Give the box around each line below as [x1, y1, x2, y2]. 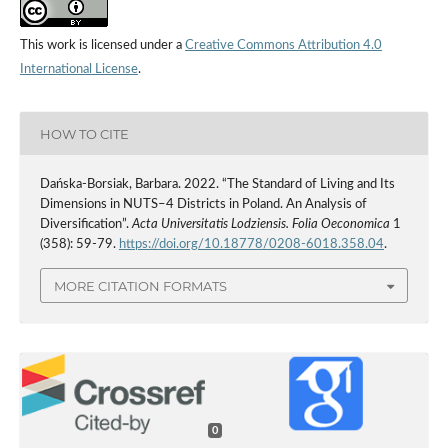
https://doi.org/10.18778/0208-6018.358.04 [118, 238, 384, 252]
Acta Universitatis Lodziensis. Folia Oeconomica [131, 218, 390, 232]
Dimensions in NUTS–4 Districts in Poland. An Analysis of [39, 198, 367, 212]
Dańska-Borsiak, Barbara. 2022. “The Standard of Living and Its [39, 178, 395, 192]
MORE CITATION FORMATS [54, 277, 227, 294]
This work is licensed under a [19, 39, 185, 53]
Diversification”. [39, 218, 132, 232]
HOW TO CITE [39, 125, 129, 142]
